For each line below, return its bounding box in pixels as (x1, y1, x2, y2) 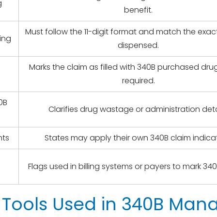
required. (122, 75, 155, 86)
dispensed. (118, 40, 159, 51)
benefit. (124, 4, 153, 15)
